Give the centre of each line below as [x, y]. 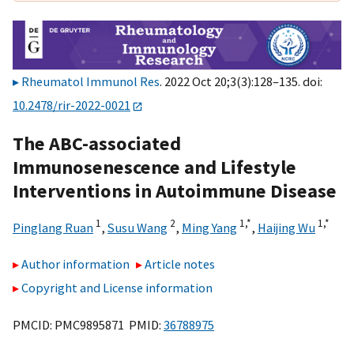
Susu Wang [137, 227]
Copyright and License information [117, 288]
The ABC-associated [97, 143]
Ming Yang [209, 227]
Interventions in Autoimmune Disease [175, 190]
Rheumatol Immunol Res [90, 82]
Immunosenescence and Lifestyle [154, 167]
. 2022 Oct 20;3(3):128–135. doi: [241, 82]
